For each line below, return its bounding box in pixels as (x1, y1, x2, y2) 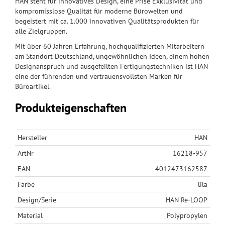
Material (18, 211, 43, 220)
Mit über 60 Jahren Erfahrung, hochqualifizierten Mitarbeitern (15, 42, 204, 51)
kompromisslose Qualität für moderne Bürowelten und (15, 7, 183, 16)
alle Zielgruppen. (15, 27, 67, 36)
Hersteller (18, 133, 47, 143)
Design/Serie (18, 195, 56, 205)
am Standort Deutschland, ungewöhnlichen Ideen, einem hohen (15, 52, 209, 61)
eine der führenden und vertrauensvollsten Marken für (15, 72, 182, 81)
